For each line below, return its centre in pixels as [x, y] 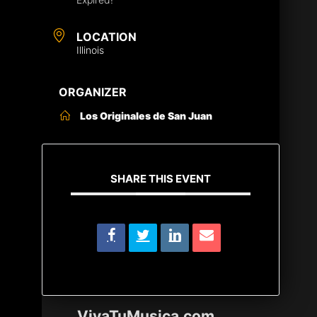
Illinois [90, 50]
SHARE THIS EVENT [161, 178]
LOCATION [106, 36]
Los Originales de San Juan [146, 115]
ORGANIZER [93, 92]
